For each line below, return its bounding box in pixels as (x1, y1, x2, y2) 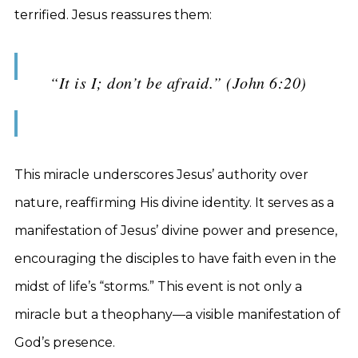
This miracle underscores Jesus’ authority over (14, 167, 308, 182)
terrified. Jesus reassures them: (14, 7, 212, 22)
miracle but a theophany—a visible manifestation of (14, 307, 340, 322)
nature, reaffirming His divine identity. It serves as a (14, 195, 334, 210)
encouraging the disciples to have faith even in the (14, 251, 336, 266)
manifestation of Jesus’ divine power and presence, (14, 223, 337, 238)
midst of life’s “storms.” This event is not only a (14, 279, 302, 294)
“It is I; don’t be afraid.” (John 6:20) (50, 72, 307, 93)
